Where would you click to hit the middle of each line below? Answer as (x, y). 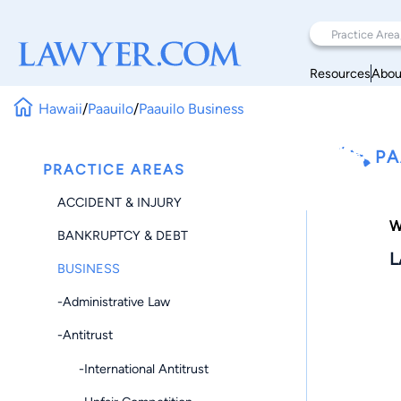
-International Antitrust (133, 368)
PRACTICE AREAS (114, 170)
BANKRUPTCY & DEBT (123, 235)
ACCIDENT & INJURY (119, 202)
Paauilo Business (192, 108)
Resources (340, 73)
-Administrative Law (114, 302)
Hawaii (61, 108)
